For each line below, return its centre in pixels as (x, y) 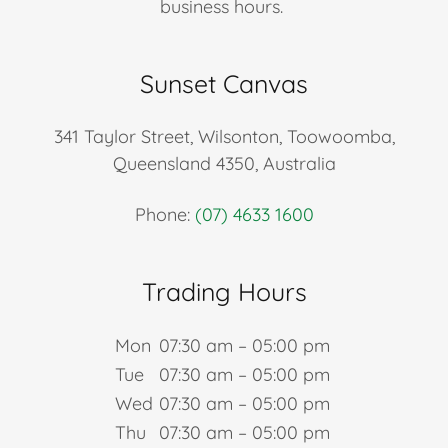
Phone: (164, 214)
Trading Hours (224, 291)
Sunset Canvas (224, 83)
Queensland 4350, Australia (224, 163)
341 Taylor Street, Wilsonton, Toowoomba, (224, 136)
